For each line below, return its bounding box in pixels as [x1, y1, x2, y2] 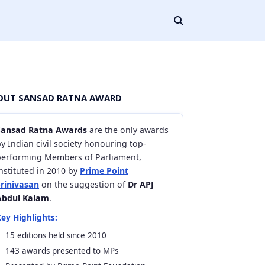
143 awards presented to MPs [5, 245, 118, 256]
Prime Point [80, 165, 128, 176]
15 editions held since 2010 [5, 230, 106, 241]
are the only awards [87, 124, 169, 135]
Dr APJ [128, 179, 154, 190]
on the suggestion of [39, 179, 128, 190]
